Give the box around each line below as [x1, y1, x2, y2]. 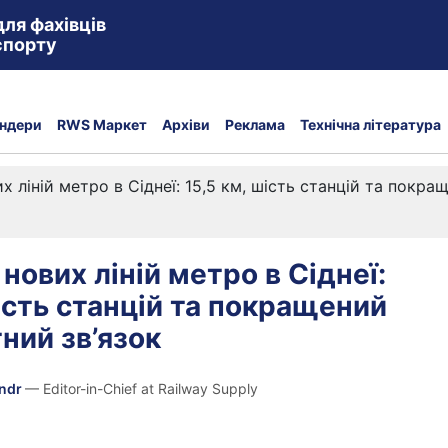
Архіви [162, 115, 210, 133]
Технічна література [300, 115, 441, 133]
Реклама [225, 115, 285, 133]
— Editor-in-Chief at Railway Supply [25, 380, 258, 397]
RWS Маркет [57, 115, 147, 133]
